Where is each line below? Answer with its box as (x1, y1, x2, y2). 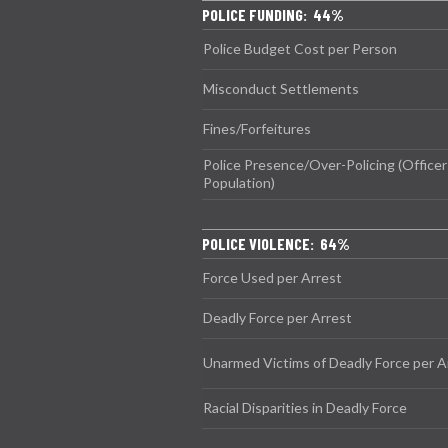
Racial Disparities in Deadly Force (203, 398, 407, 416)
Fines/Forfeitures (203, 119, 311, 137)
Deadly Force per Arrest (203, 308, 352, 326)
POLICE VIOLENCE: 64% (202, 233, 350, 253)
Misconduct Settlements (203, 79, 359, 97)
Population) (203, 173, 275, 191)
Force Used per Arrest (203, 268, 342, 286)
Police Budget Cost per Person (203, 39, 397, 57)
